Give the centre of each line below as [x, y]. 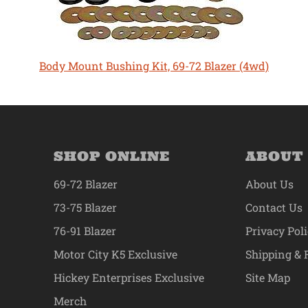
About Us [270, 184]
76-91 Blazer [85, 231]
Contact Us [274, 208]
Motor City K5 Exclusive [115, 254]
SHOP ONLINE [111, 156]
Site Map [268, 278]
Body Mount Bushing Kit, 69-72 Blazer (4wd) [154, 66]
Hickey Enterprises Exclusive [129, 278]
